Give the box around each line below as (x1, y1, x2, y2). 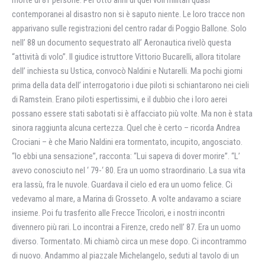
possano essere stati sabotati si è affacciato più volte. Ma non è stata (12, 108, 253, 119)
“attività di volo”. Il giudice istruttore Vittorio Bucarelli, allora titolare (12, 51, 241, 62)
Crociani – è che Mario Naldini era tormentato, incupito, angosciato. (12, 137, 243, 147)
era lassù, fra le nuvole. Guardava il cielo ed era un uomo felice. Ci (12, 179, 232, 190)
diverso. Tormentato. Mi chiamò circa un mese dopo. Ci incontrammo (12, 236, 247, 247)
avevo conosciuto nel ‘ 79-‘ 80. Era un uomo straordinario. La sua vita (12, 165, 245, 176)
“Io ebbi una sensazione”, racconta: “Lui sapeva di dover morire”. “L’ (12, 151, 240, 161)
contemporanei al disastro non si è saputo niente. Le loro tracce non (12, 9, 245, 20)
